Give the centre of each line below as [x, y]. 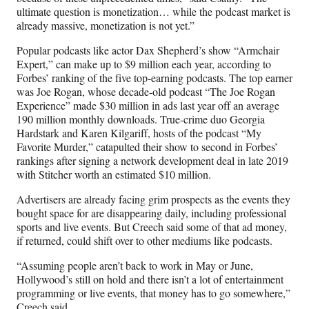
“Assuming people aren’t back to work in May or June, [135, 266]
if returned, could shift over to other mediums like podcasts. [144, 241]
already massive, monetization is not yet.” [106, 26]
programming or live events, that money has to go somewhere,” [153, 293]
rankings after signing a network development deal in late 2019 [152, 161]
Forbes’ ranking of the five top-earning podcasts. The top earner [154, 78]
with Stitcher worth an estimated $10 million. [114, 175]
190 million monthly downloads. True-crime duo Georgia [141, 119]
